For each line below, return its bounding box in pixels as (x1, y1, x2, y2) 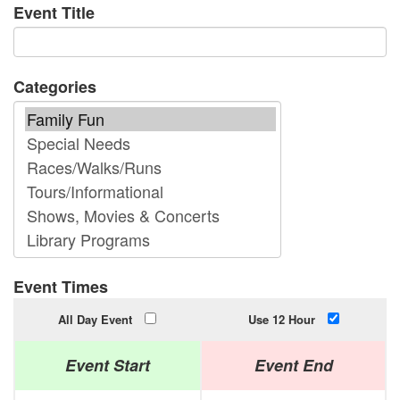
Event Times (13, 274, 108, 298)
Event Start (65, 353, 150, 377)
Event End (254, 353, 333, 377)
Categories (13, 74, 96, 98)
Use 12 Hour (247, 310, 315, 328)
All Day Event (57, 310, 132, 328)
